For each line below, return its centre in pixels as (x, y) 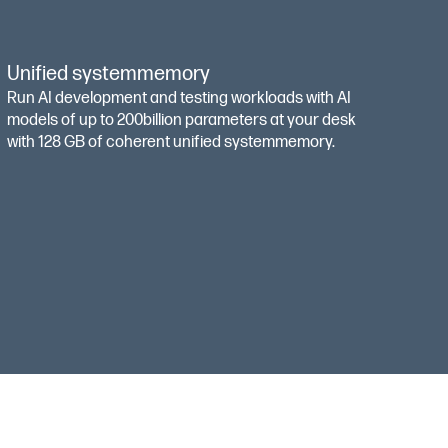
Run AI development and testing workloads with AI (178, 98)
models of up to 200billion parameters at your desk (181, 120)
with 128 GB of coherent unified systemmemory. (170, 142)
